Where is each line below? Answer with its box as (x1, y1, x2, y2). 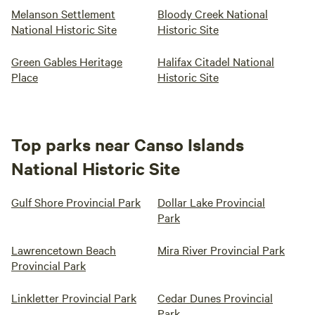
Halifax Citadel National (157, 53, 274, 69)
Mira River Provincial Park (157, 242, 285, 257)
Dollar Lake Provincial (157, 194, 265, 210)
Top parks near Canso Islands (11, 133, 244, 155)
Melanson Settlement (11, 6, 115, 21)
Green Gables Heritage (11, 53, 122, 69)
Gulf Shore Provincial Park (11, 194, 141, 210)
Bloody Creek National (157, 6, 268, 21)
